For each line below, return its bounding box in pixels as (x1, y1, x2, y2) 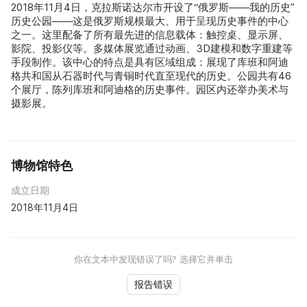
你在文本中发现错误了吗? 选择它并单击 (74, 253, 233, 265)
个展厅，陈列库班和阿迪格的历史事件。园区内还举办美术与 (11, 82, 288, 96)
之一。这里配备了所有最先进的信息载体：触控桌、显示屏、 (11, 27, 288, 41)
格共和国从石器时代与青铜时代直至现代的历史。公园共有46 (11, 69, 291, 82)
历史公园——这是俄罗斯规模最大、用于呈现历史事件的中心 (11, 14, 288, 27)
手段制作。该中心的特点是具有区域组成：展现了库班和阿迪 (11, 55, 288, 69)
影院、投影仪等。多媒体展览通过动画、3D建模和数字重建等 (11, 41, 293, 55)
